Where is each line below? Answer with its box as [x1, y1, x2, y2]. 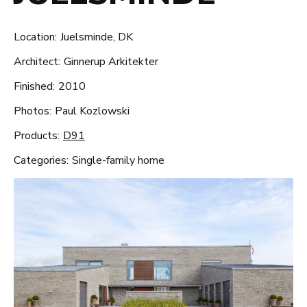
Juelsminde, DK [60, 29, 133, 45]
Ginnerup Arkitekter [64, 54, 158, 69]
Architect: [14, 54, 60, 69]
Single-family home [72, 153, 164, 168]
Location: [14, 29, 57, 45]
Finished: [14, 79, 55, 94]
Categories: [14, 153, 69, 168]
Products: [14, 128, 60, 143]
